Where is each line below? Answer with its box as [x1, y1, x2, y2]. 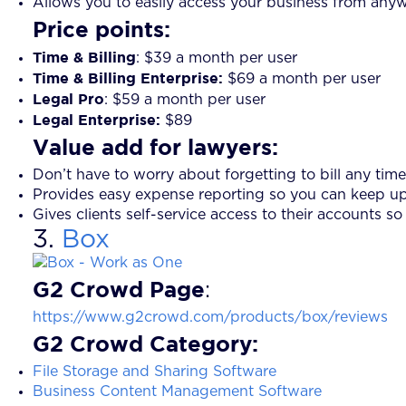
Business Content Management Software [33, 383, 322, 399]
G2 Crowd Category [33, 330, 252, 356]
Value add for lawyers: [33, 133, 278, 159]
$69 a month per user [223, 71, 381, 86]
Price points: [33, 15, 170, 42]
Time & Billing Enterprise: [33, 69, 223, 86]
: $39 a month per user [136, 50, 297, 65]
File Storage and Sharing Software [33, 363, 276, 379]
